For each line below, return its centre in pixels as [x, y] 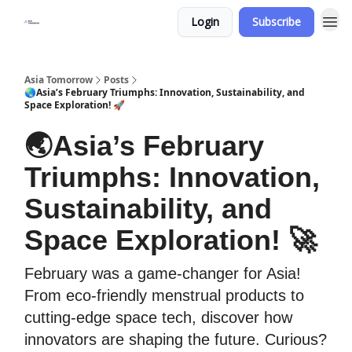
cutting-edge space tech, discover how [158, 317]
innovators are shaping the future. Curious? [176, 339]
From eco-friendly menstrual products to [164, 295]
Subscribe [277, 22]
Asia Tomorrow [59, 80]
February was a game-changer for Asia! [163, 273]
